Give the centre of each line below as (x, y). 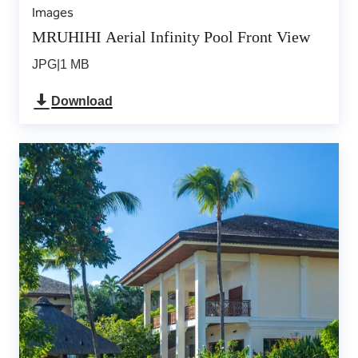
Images (53, 12)
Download (82, 101)
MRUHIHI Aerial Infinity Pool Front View (171, 37)
